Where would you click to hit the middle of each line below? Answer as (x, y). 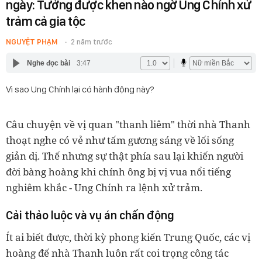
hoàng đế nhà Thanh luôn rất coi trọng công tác (117, 253)
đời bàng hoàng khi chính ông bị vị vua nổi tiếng (118, 172)
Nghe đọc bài (48, 63)
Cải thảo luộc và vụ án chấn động (90, 215)
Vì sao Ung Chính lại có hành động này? (80, 89)
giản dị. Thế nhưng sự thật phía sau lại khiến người (125, 156)
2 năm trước (92, 42)
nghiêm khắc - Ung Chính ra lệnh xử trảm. (104, 187)
